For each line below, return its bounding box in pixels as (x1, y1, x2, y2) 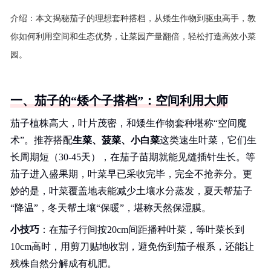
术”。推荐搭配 (10, 135, 73, 145)
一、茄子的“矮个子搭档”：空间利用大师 (10, 94, 228, 107)
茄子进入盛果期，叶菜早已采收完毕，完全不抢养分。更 (10, 169, 252, 179)
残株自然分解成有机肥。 (10, 258, 117, 269)
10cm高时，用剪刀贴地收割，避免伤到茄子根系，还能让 (10, 241, 254, 252)
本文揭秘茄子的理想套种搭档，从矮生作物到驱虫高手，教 (36, 14, 256, 23)
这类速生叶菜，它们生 (160, 135, 256, 145)
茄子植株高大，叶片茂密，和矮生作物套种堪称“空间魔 (10, 118, 247, 128)
